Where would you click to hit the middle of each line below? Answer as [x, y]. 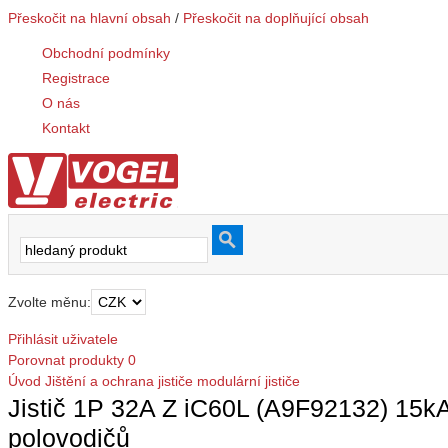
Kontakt [66, 127]
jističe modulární [209, 380]
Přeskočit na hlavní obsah [89, 18]
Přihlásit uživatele [63, 338]
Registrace [76, 77]
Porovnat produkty [66, 359]
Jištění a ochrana [99, 380]
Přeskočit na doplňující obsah [276, 18]
